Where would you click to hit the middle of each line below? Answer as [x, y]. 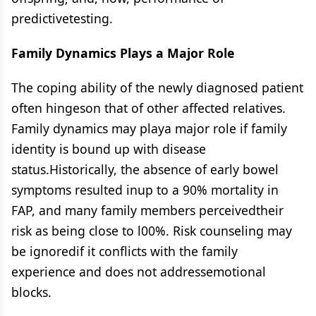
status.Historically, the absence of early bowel [145, 169]
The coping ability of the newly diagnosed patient [157, 87]
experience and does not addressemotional [139, 272]
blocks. [31, 292]
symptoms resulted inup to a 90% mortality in [145, 190]
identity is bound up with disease [109, 149]
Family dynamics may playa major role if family [149, 128]
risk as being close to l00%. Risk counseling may [152, 231]
